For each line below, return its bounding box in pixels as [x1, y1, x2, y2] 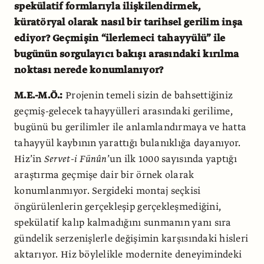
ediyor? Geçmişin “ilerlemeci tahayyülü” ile [14, 31, 226, 45]
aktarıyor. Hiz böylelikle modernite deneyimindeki [14, 247, 242, 261]
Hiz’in [14, 152, 44, 166]
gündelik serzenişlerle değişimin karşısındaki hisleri [14, 232, 249, 245]
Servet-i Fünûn [44, 152, 107, 166]
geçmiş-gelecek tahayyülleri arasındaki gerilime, [14, 104, 233, 118]
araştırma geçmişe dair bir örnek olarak [14, 168, 194, 181]
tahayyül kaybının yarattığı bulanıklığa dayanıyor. [14, 136, 241, 150]
